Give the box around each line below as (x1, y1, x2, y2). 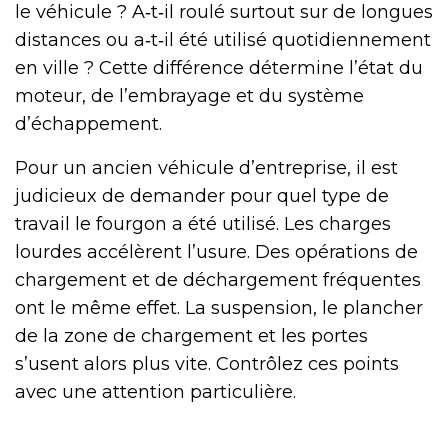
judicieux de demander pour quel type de (15, 184, 389, 207)
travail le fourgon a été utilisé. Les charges (15, 212, 391, 235)
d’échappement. (15, 112, 162, 135)
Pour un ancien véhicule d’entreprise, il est (15, 156, 398, 179)
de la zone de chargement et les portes (15, 324, 368, 347)
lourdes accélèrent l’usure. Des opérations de (15, 240, 418, 263)
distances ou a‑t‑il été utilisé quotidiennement (15, 28, 431, 51)
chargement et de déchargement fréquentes (15, 268, 421, 291)
